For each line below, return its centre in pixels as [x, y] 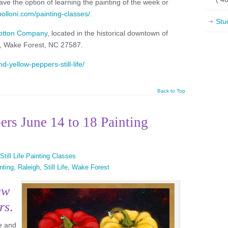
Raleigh [29, 167]
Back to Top [171, 91]
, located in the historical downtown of [108, 33]
